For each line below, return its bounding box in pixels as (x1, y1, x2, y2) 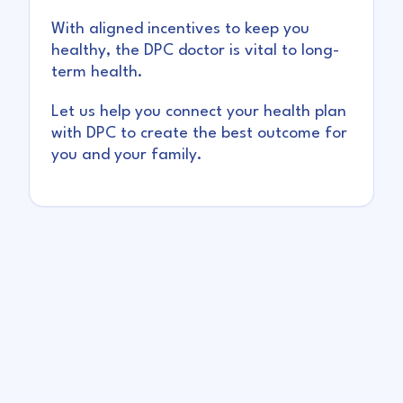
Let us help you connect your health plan (51, 104, 346, 121)
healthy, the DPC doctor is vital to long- (51, 43, 339, 59)
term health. (51, 65, 143, 81)
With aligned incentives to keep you (51, 22, 309, 38)
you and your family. (51, 148, 202, 164)
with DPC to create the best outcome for (51, 126, 347, 142)
